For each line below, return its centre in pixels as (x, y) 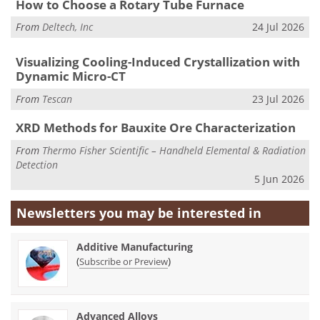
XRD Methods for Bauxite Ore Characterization (155, 128)
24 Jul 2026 (278, 27)
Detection (37, 164)
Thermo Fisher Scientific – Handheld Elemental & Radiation (174, 150)
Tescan (57, 99)
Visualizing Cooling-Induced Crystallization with (157, 62)
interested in (219, 213)
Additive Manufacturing (135, 247)
